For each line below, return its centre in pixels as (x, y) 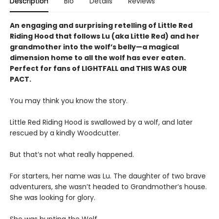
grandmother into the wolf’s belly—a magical (94, 47)
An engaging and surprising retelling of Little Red (101, 26)
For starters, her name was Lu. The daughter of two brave (108, 176)
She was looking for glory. (53, 198)
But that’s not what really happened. (72, 155)
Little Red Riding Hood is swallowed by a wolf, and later (101, 122)
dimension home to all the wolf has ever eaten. (98, 58)
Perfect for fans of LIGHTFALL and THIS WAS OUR (98, 69)
